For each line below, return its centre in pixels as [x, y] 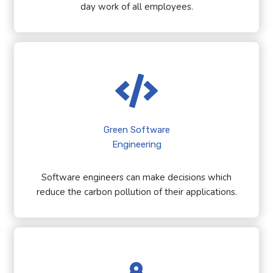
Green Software [136, 130]
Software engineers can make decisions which [136, 178]
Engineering [136, 145]
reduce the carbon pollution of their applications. [136, 192]
